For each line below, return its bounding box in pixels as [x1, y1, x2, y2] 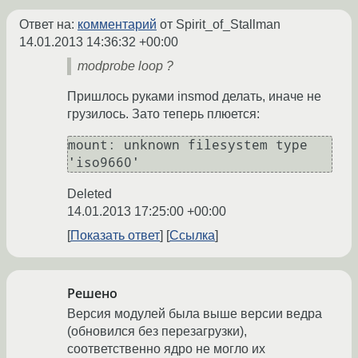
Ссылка [169, 229, 215, 243]
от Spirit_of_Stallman [157, 18, 280, 32]
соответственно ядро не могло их [67, 342, 265, 356]
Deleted [67, 187, 112, 201]
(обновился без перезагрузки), [67, 324, 247, 339]
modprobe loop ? [78, 59, 173, 74]
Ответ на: [19, 18, 78, 32]
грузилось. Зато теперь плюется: [67, 107, 260, 121]
